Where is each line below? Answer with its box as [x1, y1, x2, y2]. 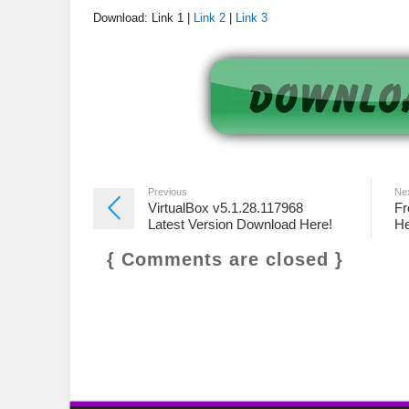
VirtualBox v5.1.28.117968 [148, 200, 303, 215]
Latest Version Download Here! [148, 216, 332, 232]
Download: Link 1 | [93, 11, 194, 25]
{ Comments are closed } [107, 249, 343, 269]
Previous [148, 186, 187, 197]
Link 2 [194, 11, 225, 25]
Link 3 [232, 11, 267, 25]
